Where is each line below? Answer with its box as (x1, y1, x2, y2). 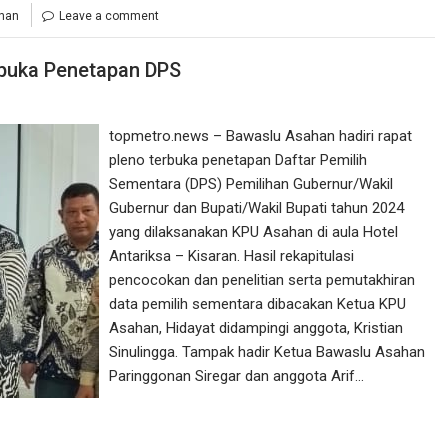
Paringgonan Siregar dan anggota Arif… (109, 367, 364, 385)
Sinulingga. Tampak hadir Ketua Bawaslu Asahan (109, 343, 425, 361)
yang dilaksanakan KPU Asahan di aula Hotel (109, 223, 398, 241)
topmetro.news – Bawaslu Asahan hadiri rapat (109, 127, 412, 145)
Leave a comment (59, 8, 159, 23)
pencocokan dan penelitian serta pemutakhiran (109, 271, 415, 289)
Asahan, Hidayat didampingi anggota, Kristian (109, 319, 403, 337)
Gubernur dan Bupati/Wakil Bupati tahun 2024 (109, 199, 404, 217)
